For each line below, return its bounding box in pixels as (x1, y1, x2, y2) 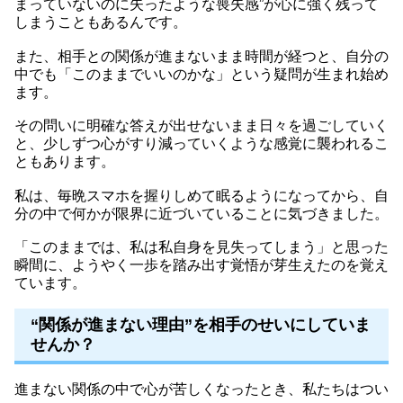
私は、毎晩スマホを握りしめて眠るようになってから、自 (14, 187, 389, 203)
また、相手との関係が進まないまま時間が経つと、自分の (14, 48, 389, 64)
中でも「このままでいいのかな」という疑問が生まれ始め (14, 66, 389, 82)
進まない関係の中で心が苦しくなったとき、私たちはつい (14, 381, 389, 398)
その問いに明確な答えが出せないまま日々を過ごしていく (14, 118, 389, 134)
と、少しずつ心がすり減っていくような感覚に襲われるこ (14, 136, 389, 152)
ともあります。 (14, 154, 115, 170)
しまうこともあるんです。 (14, 14, 187, 31)
